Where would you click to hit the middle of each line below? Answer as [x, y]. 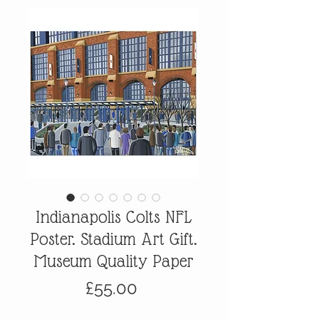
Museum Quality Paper [113, 261]
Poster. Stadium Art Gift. [113, 239]
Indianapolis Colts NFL [113, 216]
